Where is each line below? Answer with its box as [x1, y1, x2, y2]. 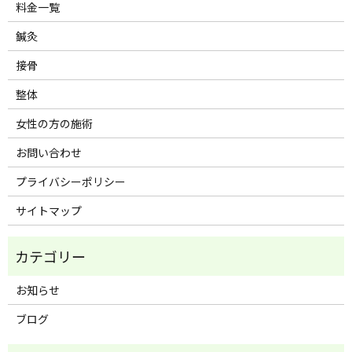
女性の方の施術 [15, 115, 93, 131]
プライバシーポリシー [15, 173, 126, 189]
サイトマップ [15, 202, 82, 218]
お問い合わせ [15, 144, 82, 160]
